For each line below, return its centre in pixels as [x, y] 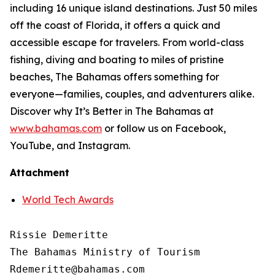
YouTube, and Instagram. [70, 145]
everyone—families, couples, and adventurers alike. [132, 94]
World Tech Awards [68, 199]
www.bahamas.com [56, 128]
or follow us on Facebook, [164, 128]
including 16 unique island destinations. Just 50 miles [134, 8]
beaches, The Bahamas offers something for [114, 77]
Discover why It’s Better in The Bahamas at [112, 111]
